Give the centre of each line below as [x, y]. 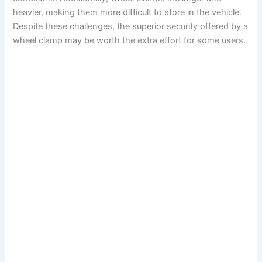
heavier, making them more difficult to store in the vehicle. [127, 13]
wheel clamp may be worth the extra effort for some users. [130, 41]
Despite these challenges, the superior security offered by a [131, 27]
